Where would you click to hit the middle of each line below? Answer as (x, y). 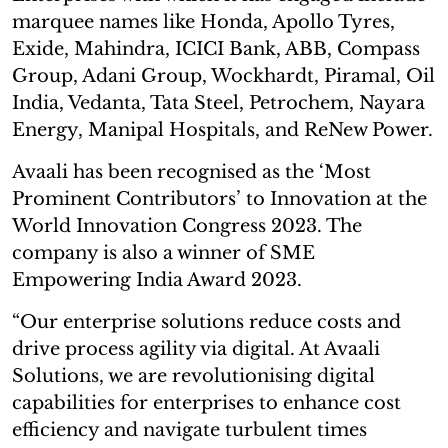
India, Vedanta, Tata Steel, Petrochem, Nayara (218, 102)
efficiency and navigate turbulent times (189, 429)
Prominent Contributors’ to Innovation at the (219, 198)
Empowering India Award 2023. (157, 279)
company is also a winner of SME (163, 252)
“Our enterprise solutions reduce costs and (206, 321)
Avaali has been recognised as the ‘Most (191, 171)
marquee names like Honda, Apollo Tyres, (203, 21)
